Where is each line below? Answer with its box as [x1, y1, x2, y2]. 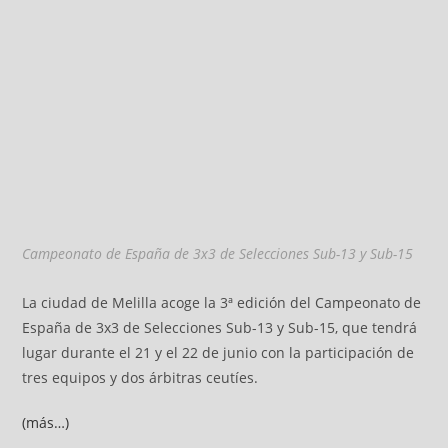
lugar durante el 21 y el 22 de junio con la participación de [22, 342, 415, 362]
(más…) [22, 412, 70, 432]
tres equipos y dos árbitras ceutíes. [22, 367, 259, 387]
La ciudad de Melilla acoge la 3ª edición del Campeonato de [22, 292, 422, 312]
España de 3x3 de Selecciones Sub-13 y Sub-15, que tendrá [22, 317, 418, 337]
